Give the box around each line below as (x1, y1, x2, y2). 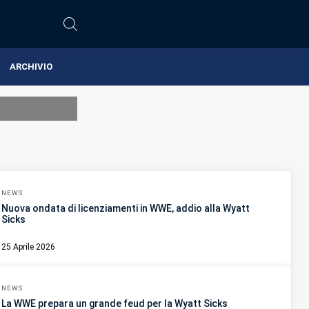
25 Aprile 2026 (1, 242, 55, 252)
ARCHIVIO (9, 61, 52, 72)
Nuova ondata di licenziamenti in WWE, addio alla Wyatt (1, 203, 250, 215)
